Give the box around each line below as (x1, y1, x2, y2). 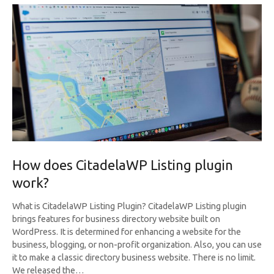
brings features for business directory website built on (12, 214, 220, 224)
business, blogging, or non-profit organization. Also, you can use (12, 240, 262, 250)
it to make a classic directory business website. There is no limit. (12, 253, 256, 263)
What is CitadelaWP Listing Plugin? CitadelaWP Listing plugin (12, 201, 246, 212)
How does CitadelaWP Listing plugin (12, 157, 233, 173)
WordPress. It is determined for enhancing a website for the (12, 227, 241, 237)
